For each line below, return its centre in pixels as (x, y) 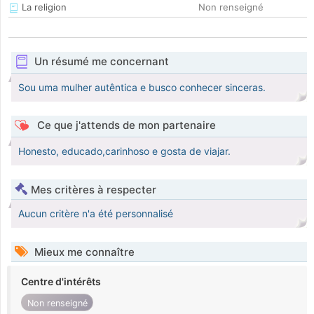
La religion (43, 7)
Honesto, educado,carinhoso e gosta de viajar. (124, 151)
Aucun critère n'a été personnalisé (96, 214)
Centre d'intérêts (61, 282)
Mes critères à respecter (94, 190)
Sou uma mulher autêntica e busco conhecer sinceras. (142, 88)
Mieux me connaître (83, 252)
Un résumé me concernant (101, 62)
